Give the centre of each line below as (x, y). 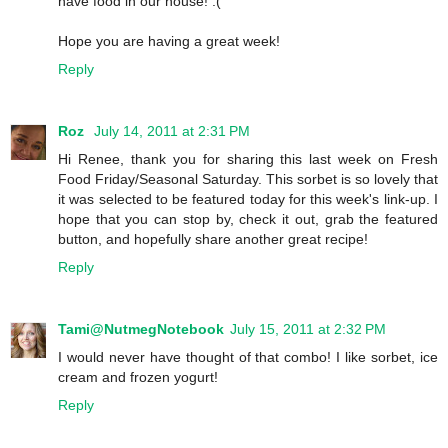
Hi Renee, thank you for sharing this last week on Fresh (248, 159)
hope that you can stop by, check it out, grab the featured (248, 219)
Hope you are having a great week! (169, 41)
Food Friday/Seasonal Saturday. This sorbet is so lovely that (248, 179)
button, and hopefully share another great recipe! (213, 239)
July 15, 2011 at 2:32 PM (308, 329)
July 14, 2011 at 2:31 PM (172, 131)
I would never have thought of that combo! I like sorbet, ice (248, 357)
